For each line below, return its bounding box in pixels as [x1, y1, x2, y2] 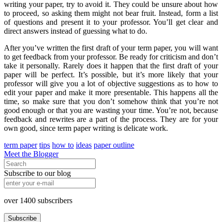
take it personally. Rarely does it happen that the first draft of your [4, 61, 218, 70]
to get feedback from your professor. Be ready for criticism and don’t [4, 53, 218, 61]
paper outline [94, 141, 134, 150]
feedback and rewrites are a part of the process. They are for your [4, 115, 218, 124]
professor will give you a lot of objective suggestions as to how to [4, 79, 218, 88]
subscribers [36, 196, 72, 205]
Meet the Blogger [4, 150, 58, 159]
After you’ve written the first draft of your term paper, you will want [4, 44, 218, 53]
